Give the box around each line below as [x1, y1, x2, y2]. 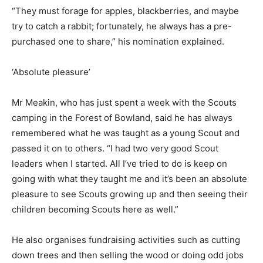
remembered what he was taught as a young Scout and [12, 127, 240, 139]
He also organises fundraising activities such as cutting [12, 234, 240, 245]
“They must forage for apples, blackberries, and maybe [12, 5, 239, 16]
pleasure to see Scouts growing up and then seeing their [12, 188, 248, 200]
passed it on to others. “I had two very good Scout [12, 142, 218, 154]
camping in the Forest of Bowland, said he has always [12, 112, 232, 123]
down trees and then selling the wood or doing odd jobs [12, 249, 244, 261]
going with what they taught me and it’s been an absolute [12, 173, 247, 184]
